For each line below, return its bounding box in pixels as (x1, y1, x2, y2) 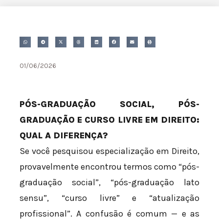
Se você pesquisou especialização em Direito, (20, 146, 199, 157)
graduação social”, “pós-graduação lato (20, 177, 199, 188)
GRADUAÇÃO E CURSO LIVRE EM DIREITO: (20, 114, 199, 126)
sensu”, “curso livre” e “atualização (20, 193, 199, 204)
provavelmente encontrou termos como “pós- (20, 161, 199, 173)
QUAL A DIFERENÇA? (20, 130, 108, 141)
